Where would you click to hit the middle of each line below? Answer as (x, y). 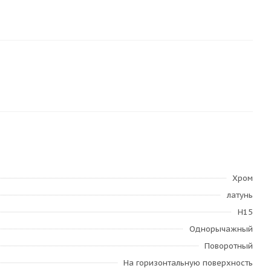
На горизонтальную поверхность (188, 263)
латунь (240, 195)
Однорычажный (221, 229)
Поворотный (229, 246)
